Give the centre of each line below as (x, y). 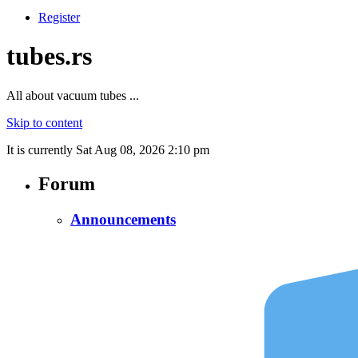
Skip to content (44, 122)
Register (59, 17)
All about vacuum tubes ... (73, 95)
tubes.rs (49, 56)
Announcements (123, 219)
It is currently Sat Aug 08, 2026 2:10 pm (108, 149)
